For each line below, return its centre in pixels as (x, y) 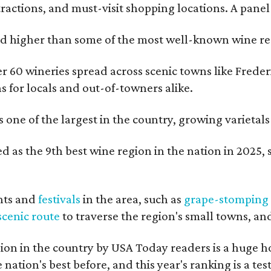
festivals (60, 199)
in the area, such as (132, 199)
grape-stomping (227, 199)
